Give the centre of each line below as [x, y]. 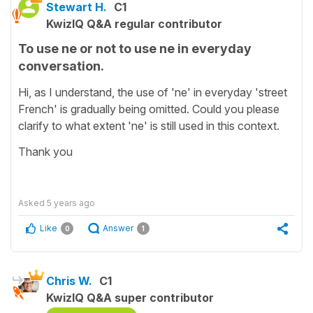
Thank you [47, 151]
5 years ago [71, 203]
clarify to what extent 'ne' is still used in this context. [150, 125]
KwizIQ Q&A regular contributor [134, 23]
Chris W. [69, 281]
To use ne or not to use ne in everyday [135, 48]
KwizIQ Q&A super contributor [130, 297]
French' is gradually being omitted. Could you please [149, 109]
